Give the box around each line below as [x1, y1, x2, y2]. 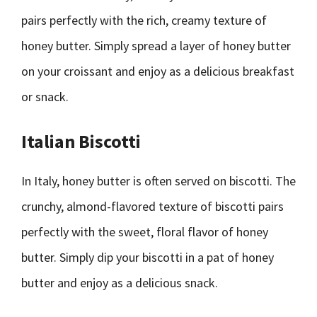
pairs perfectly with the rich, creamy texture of [21, 12, 267, 28]
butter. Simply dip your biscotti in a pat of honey [21, 249, 274, 265]
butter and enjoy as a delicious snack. [21, 275, 218, 291]
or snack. [21, 88, 69, 105]
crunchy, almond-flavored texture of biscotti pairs [21, 198, 284, 214]
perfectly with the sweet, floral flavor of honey [21, 224, 268, 240]
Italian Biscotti [21, 129, 141, 153]
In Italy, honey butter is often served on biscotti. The [21, 173, 296, 189]
